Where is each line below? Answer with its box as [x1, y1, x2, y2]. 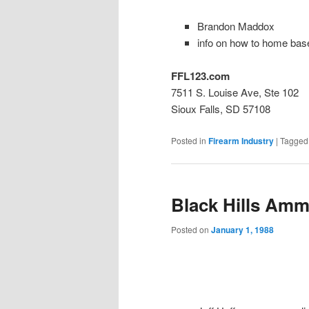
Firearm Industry [208, 134, 274, 147]
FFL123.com [171, 68, 230, 84]
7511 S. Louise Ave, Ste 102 [171, 85, 299, 100]
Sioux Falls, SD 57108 [171, 101, 270, 117]
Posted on [171, 223, 211, 236]
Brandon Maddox [197, 18, 275, 33]
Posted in [171, 134, 206, 146]
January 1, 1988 [211, 223, 274, 237]
